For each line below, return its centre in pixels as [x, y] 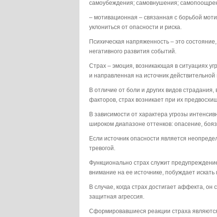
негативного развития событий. [133, 51]
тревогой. [102, 148]
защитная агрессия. [117, 197]
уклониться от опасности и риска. [135, 27]
